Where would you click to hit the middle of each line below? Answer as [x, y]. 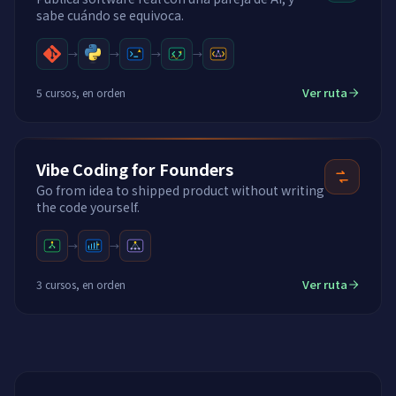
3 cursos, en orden [81, 284]
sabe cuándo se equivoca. [110, 15]
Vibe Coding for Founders [135, 169]
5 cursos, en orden [81, 92]
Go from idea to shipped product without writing [180, 190]
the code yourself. [88, 207]
